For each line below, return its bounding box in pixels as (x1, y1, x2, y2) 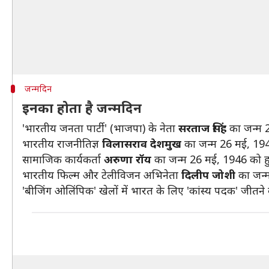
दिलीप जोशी (178, 168, 238, 182)
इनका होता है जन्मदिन (22, 98, 142, 116)
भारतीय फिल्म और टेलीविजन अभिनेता (22, 168, 178, 182)
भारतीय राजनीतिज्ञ (22, 136, 102, 151)
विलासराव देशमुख (102, 136, 184, 151)
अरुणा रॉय (101, 152, 151, 166)
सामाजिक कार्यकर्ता (22, 152, 101, 166)
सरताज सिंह (175, 121, 226, 135)
